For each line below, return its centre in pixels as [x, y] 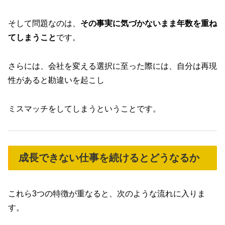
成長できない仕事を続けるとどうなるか [109, 158]
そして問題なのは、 [44, 24]
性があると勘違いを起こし [56, 80]
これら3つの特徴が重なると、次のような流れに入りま [107, 193]
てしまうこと [32, 38]
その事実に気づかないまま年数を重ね [149, 24]
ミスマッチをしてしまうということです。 [84, 108]
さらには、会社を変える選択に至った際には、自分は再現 [113, 66]
